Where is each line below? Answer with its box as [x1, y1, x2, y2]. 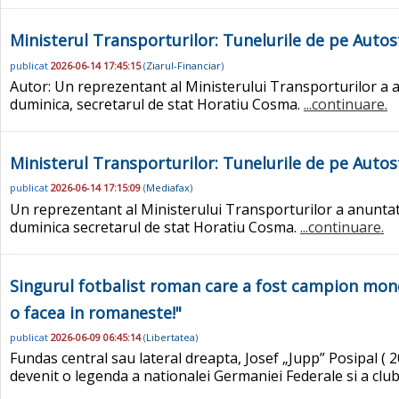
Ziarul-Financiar [146, 58, 221, 72]
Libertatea [146, 330, 195, 344]
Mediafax [146, 181, 190, 195]
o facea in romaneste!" [10, 301, 182, 323]
